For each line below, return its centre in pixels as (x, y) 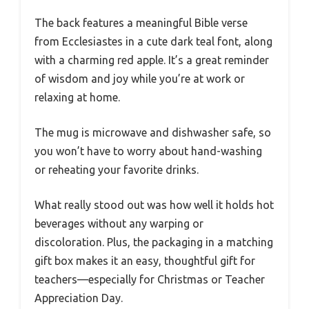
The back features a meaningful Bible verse (141, 23)
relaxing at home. (77, 97)
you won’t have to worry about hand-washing (148, 151)
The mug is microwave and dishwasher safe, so (153, 132)
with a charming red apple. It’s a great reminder (152, 60)
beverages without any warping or (119, 223)
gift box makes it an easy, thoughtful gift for (145, 261)
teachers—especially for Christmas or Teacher (150, 279)
